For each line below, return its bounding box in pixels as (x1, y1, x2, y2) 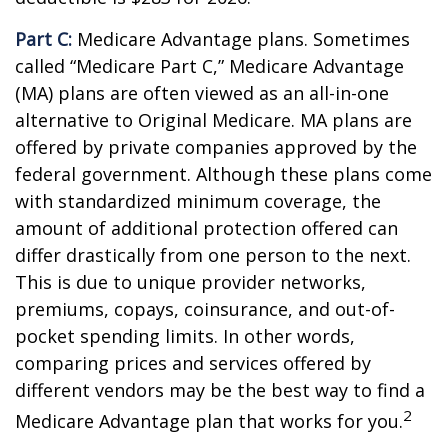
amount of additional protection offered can (15, 216, 398, 240)
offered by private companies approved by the (15, 135, 417, 159)
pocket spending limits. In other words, (15, 324, 355, 348)
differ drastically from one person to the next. (15, 243, 411, 267)
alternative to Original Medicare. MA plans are (15, 108, 412, 132)
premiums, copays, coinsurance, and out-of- (15, 297, 395, 321)
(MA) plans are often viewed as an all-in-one (15, 81, 389, 105)
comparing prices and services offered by (15, 351, 371, 375)
